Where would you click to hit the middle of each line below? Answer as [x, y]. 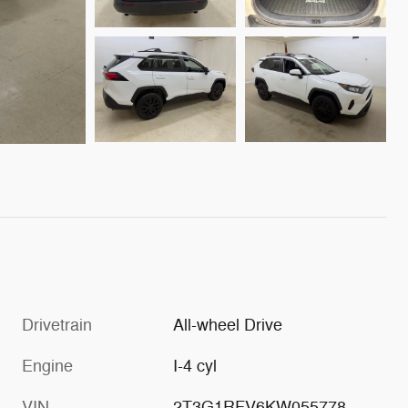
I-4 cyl [195, 367]
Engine [47, 367]
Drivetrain [57, 326]
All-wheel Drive [228, 326]
